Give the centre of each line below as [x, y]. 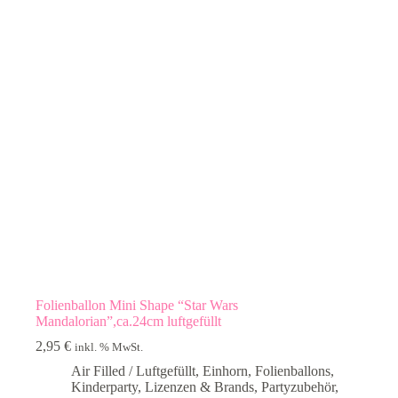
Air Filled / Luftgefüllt [133, 371]
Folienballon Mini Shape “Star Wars [137, 306]
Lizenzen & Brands [199, 387]
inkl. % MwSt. [109, 348]
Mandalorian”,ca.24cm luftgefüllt [128, 322]
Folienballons [293, 371]
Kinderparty [104, 387]
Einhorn [225, 371]
